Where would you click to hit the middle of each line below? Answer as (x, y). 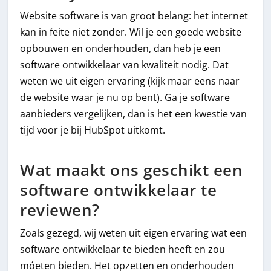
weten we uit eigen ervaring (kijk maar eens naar (130, 81)
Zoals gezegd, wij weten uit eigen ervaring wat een (134, 233)
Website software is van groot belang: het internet (134, 15)
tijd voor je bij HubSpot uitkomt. (93, 130)
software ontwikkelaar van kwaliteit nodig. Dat (125, 64)
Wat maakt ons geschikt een (132, 171)
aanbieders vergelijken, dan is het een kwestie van (134, 113)
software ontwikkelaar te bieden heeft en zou (123, 250)
